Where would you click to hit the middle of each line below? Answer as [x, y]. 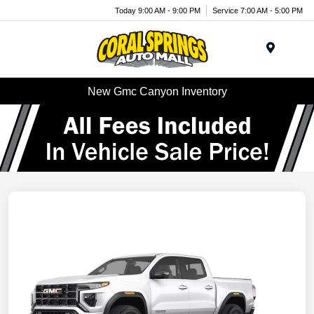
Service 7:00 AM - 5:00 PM [258, 10]
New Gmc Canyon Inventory [157, 91]
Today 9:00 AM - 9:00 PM [158, 10]
